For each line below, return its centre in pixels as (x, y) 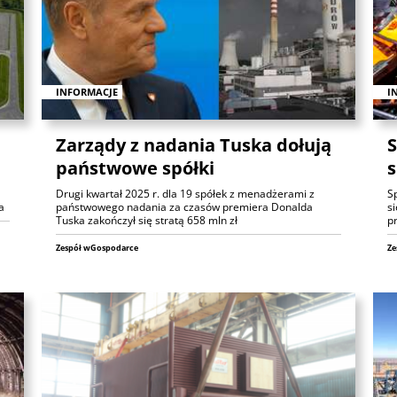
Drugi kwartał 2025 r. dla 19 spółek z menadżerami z (186, 193)
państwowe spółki (136, 167)
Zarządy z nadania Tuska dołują (194, 144)
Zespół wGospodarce (97, 247)
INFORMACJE (87, 91)
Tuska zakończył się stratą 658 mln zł (147, 220)
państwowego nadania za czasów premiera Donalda (185, 206)
